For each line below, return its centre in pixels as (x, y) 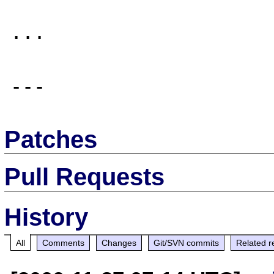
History (46, 217)
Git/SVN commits (187, 243)
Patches (51, 139)
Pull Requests (85, 176)
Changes (119, 243)
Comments (64, 243)
